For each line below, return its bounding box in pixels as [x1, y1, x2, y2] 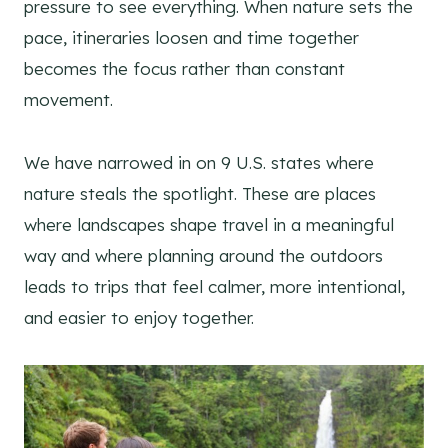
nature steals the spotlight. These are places [24, 183, 376, 205]
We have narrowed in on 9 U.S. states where [24, 152, 374, 174]
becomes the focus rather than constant [24, 58, 345, 80]
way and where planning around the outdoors [24, 245, 383, 267]
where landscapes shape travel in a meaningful [24, 214, 394, 236]
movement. [24, 89, 113, 111]
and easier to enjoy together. [24, 307, 254, 329]
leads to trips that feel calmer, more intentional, [24, 276, 405, 298]
